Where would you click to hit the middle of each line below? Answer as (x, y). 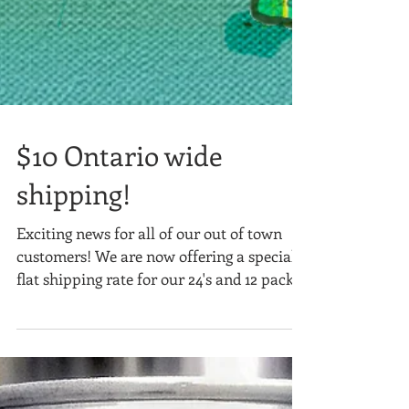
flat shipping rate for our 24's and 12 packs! (161, 320)
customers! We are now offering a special (156, 297)
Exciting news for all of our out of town (149, 274)
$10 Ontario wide (119, 196)
